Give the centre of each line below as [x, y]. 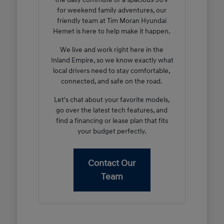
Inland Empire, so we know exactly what [112, 60]
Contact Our [112, 163]
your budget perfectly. [112, 131]
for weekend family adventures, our [112, 10]
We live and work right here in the [112, 49]
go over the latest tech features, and [112, 110]
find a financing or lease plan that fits [112, 120]
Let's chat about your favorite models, [112, 99]
